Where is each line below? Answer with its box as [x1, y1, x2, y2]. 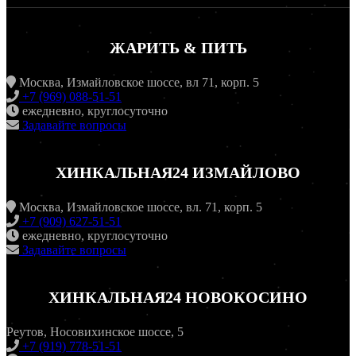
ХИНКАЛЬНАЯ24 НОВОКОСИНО [48, 288, 308, 307]
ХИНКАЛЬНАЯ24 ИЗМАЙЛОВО [56, 164, 300, 182]
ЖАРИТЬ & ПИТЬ [109, 39, 247, 57]
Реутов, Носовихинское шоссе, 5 [6, 325, 184, 339]
